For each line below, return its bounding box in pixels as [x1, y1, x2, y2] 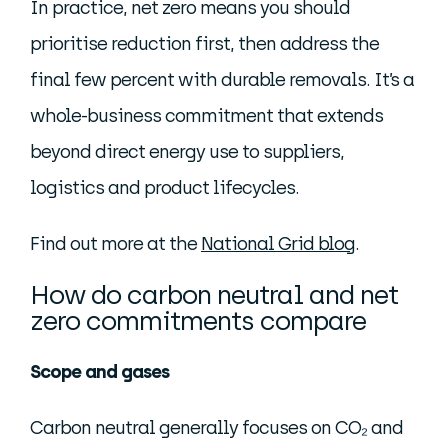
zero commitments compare [30, 305, 366, 337]
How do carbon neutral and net [30, 279, 398, 311]
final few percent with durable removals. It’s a [30, 69, 414, 91]
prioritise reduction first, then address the [30, 33, 379, 55]
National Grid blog [201, 233, 355, 255]
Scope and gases [30, 361, 169, 383]
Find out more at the [30, 233, 201, 255]
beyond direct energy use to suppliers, [30, 141, 344, 163]
